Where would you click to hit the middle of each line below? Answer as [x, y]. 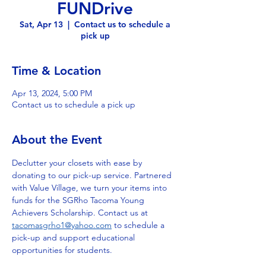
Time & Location [56, 71]
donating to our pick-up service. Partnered [93, 175]
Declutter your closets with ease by [78, 163]
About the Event [57, 140]
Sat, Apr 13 [41, 24]
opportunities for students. [62, 250]
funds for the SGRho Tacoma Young [79, 200]
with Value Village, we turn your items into [91, 188]
